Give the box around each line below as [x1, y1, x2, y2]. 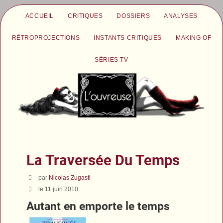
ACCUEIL [25, 12, 54, 19]
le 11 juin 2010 [38, 185, 79, 193]
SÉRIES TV [95, 56, 128, 63]
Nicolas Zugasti [49, 174, 91, 181]
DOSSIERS [116, 12, 150, 19]
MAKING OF [176, 34, 212, 41]
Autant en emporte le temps [26, 199, 170, 213]
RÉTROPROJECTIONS [11, 34, 80, 41]
